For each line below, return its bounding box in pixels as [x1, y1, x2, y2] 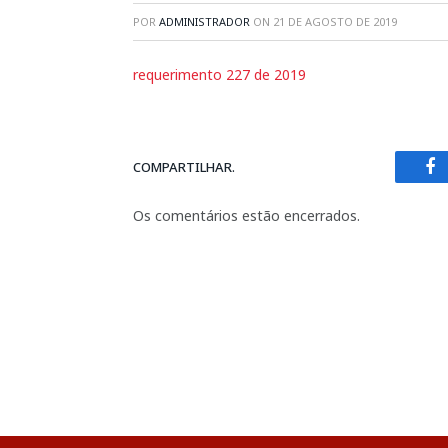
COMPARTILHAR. [133, 157, 235, 176]
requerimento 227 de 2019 [133, 65, 306, 84]
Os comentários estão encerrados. [133, 206, 360, 226]
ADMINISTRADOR [159, 14, 250, 29]
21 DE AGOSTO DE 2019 [273, 14, 397, 29]
